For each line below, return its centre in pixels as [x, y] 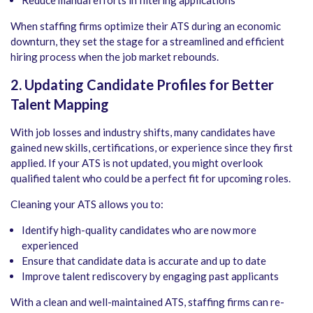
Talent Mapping [60, 104]
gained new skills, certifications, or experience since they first [152, 148]
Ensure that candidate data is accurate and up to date [144, 261]
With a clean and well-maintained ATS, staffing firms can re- [147, 302]
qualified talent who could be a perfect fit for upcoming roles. [151, 179]
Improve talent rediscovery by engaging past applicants [150, 276]
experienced [50, 246]
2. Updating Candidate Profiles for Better [142, 85]
